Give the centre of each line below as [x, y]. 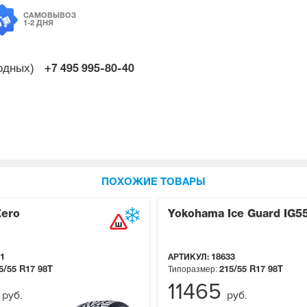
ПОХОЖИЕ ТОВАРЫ [153, 183]
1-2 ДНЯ [38, 23]
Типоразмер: [193, 270]
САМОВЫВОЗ [50, 15]
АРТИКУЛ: [189, 258]
